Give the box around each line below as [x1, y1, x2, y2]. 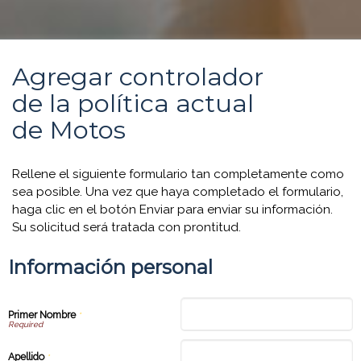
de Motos [12, 114, 126, 145]
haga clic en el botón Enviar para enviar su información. [12, 202, 333, 217]
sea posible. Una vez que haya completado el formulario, [12, 185, 343, 199]
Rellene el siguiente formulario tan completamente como [12, 167, 344, 181]
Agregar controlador [12, 61, 263, 92]
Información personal [8, 255, 213, 279]
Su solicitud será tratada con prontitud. [12, 220, 241, 234]
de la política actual [12, 88, 254, 118]
